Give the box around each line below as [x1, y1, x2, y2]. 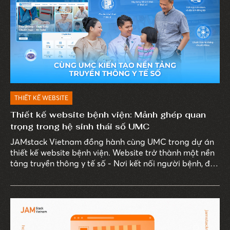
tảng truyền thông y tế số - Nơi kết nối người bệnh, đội [10, 158, 113, 169]
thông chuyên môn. [10, 180, 83, 190]
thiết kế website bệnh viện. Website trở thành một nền [10, 147, 215, 158]
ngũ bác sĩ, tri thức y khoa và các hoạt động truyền [10, 169, 202, 180]
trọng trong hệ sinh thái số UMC [10, 121, 149, 132]
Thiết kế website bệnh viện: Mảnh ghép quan [10, 109, 206, 121]
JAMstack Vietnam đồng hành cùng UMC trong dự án [10, 137, 214, 147]
